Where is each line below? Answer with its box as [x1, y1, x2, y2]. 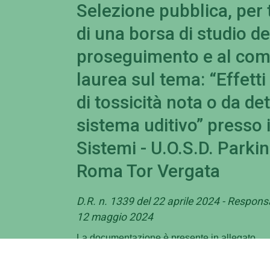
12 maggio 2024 [77, 210, 153, 223]
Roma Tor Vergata [77, 161, 220, 182]
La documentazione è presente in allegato [77, 232, 256, 243]
